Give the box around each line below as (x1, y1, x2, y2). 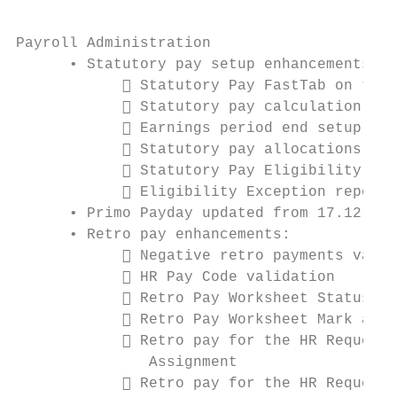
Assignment (16, 354, 237, 370)
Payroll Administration (16, 35, 211, 51)
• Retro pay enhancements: (16, 227, 291, 243)
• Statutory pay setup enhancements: (16, 57, 379, 73)
